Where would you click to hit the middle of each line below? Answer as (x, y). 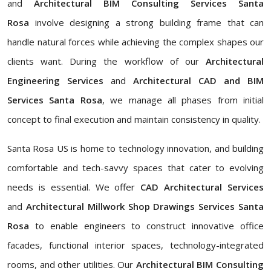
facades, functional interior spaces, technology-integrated (135, 245)
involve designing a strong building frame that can (146, 23)
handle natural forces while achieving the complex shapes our (135, 42)
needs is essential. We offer (74, 187)
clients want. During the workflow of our (106, 61)
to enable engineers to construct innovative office (146, 226)
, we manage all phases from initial (183, 100)
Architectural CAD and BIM (195, 81)
